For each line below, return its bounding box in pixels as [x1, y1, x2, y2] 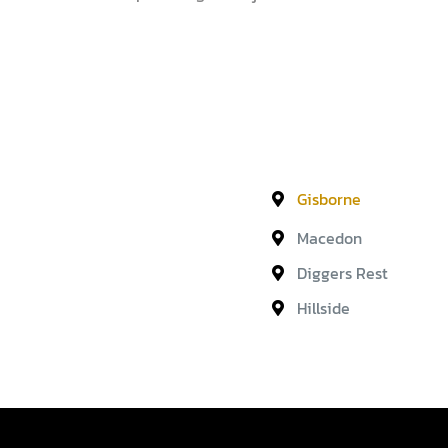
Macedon [296, 225, 362, 250]
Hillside [296, 295, 350, 320]
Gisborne [296, 186, 361, 211]
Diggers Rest [296, 260, 388, 285]
